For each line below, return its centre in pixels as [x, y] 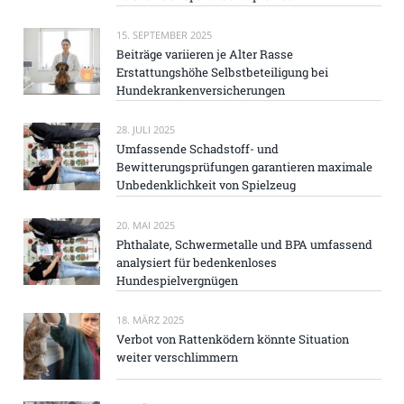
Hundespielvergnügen [177, 280]
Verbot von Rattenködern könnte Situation [233, 340]
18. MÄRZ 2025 [150, 320]
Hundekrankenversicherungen [201, 91]
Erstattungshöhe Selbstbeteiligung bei [222, 73]
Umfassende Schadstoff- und [197, 149]
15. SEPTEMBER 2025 [164, 35]
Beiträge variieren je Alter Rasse [205, 55]
